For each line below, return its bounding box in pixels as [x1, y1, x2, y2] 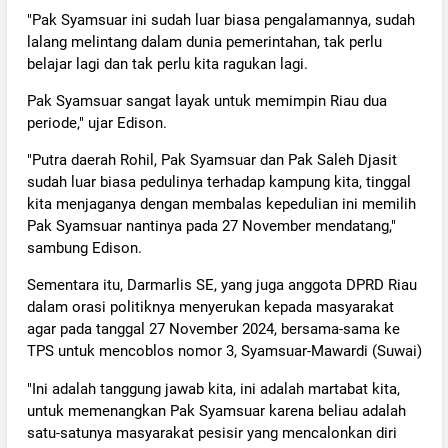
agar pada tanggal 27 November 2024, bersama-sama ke [26, 320, 400, 339]
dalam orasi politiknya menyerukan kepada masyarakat [26, 298, 394, 317]
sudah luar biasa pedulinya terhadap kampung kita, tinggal [26, 173, 411, 192]
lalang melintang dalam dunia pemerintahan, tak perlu [26, 32, 382, 51]
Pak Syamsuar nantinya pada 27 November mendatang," [26, 217, 396, 236]
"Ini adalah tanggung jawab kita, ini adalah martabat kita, [26, 379, 400, 398]
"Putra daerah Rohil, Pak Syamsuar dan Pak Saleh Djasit [26, 151, 397, 170]
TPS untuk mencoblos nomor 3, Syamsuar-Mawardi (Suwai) [26, 342, 422, 361]
